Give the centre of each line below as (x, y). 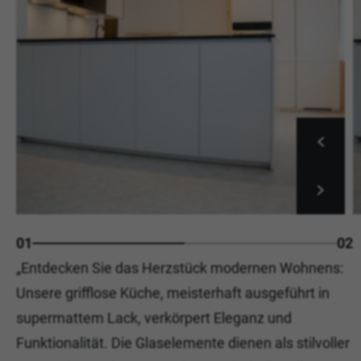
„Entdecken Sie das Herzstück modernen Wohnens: (180, 268)
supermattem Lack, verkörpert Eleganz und (154, 318)
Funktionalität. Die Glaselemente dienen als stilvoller (183, 343)
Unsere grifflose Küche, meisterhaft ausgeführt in (173, 293)
